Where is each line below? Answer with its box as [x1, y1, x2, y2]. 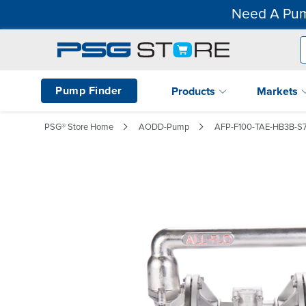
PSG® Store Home [44, 121, 113, 133]
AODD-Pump [139, 121, 189, 133]
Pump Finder [55, 83, 122, 98]
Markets [257, 84, 301, 98]
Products [171, 84, 218, 98]
